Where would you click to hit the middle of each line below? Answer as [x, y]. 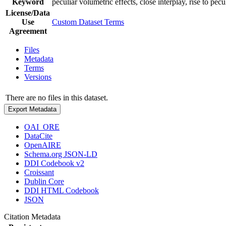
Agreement [28, 31]
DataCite [38, 136]
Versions [38, 77]
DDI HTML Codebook [62, 190]
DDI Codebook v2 [54, 163]
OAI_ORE [42, 127]
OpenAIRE [43, 145]
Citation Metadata [34, 216]
